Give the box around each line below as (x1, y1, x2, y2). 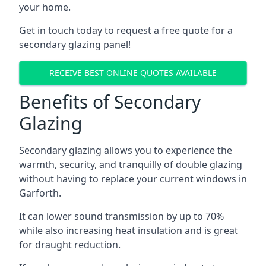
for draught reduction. (19, 237, 121, 251)
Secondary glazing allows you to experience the (19, 143, 232, 157)
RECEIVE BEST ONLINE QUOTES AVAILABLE (49, 67, 217, 79)
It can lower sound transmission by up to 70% (19, 209, 224, 223)
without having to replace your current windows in (19, 172, 247, 185)
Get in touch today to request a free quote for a (19, 23, 233, 37)
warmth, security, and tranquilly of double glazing (19, 157, 242, 171)
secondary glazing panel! (19, 37, 131, 51)
